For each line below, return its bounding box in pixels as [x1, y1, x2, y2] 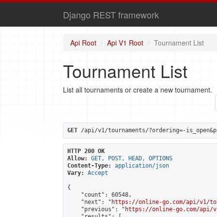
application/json [115, 162, 169, 169]
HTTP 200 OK [67, 148, 105, 155]
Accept [88, 170, 108, 176]
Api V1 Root [107, 38, 143, 47]
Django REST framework [63, 8, 159, 21]
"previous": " [67, 206, 125, 213]
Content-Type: [67, 162, 111, 169]
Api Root [70, 38, 96, 47]
